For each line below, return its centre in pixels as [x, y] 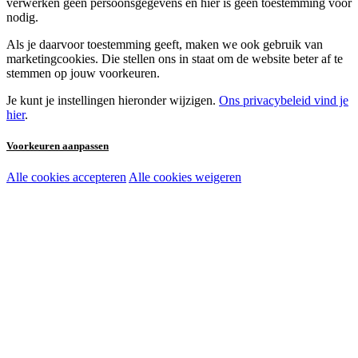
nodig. [22, 18]
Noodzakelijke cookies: [88, 179]
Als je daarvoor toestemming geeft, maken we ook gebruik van [165, 45]
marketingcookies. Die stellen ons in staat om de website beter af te [175, 59]
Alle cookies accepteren [66, 177]
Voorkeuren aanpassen [58, 146]
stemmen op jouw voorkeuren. [83, 74]
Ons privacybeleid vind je [284, 101]
